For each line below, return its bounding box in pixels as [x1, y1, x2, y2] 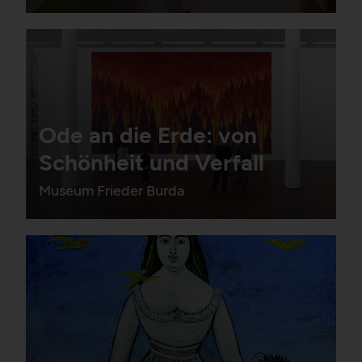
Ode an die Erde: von [39, 121, 257, 149]
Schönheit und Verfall [39, 149, 264, 177]
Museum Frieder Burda [39, 182, 184, 200]
